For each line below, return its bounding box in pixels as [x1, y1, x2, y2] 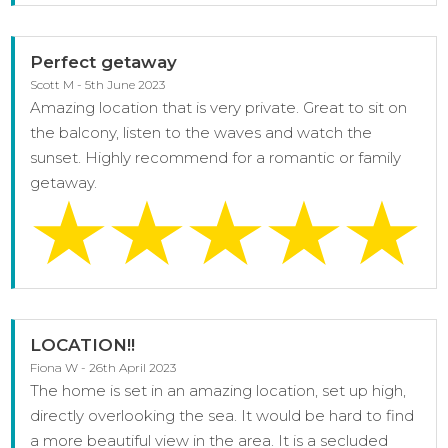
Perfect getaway [30, 51, 178, 72]
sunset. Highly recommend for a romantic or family [30, 147, 402, 167]
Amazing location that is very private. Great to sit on [30, 97, 408, 117]
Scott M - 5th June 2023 [30, 76, 166, 92]
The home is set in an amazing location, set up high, [30, 380, 407, 400]
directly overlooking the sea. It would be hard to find [30, 405, 415, 425]
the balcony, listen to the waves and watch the [30, 122, 373, 142]
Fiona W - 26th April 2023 [30, 359, 177, 375]
